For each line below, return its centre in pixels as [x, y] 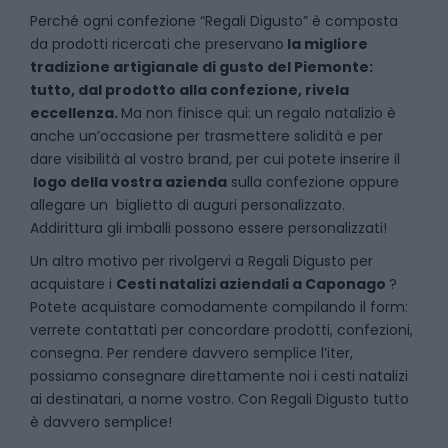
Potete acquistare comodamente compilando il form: [219, 307]
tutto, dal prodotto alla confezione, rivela [189, 90]
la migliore [326, 44]
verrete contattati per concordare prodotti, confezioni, [221, 330]
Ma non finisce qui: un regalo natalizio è [258, 113]
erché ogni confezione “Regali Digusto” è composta [218, 21]
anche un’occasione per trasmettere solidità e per [206, 136]
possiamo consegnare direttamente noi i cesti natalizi [219, 376]
